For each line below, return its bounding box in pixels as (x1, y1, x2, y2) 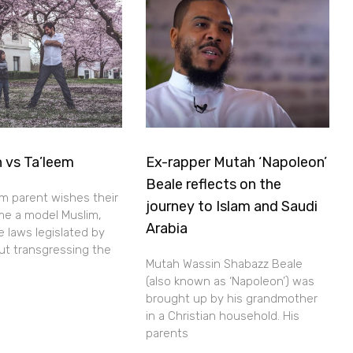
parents (146, 326, 189, 341)
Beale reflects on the (146, 176, 282, 194)
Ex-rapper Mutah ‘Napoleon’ (146, 154, 328, 172)
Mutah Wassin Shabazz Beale (146, 257, 303, 272)
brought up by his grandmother (146, 292, 318, 307)
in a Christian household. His (146, 309, 300, 324)
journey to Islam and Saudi (146, 198, 318, 216)
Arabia (146, 220, 188, 238)
